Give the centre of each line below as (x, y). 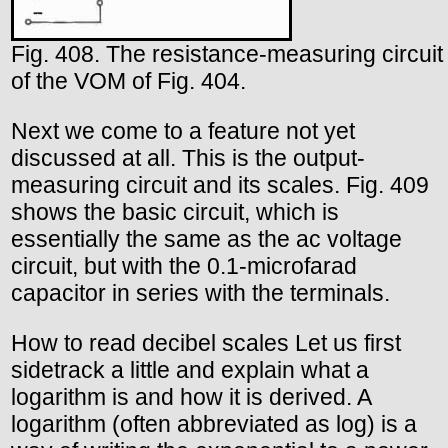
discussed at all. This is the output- (188, 158)
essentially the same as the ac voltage (206, 239)
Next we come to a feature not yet (183, 131)
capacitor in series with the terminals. (200, 293)
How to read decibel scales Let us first (206, 343)
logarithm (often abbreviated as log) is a (214, 424)
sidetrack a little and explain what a (190, 370)
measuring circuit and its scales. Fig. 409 (220, 185)
